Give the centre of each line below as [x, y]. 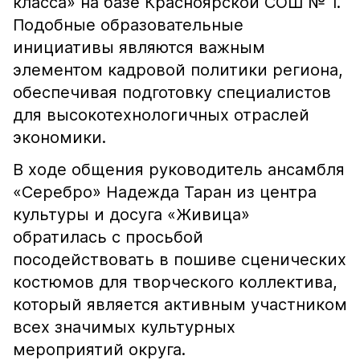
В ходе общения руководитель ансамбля [179, 170]
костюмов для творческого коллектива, [175, 282]
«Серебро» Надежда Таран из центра [165, 192]
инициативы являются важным [139, 47]
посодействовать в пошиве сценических [180, 260]
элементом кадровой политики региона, [178, 70]
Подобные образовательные [128, 25]
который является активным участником [180, 305]
